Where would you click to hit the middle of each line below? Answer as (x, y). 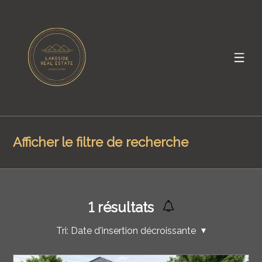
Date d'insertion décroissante (133, 230)
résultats (124, 207)
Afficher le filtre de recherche (101, 142)
